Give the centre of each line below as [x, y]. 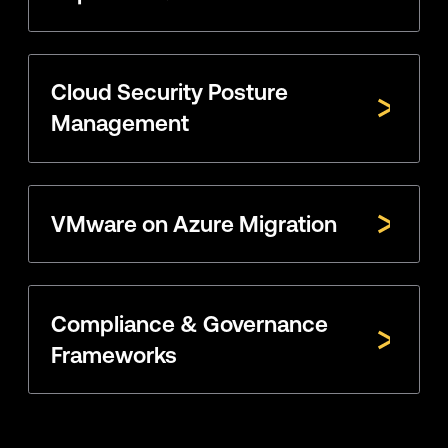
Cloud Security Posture [170, 92]
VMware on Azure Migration [194, 223]
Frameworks [114, 354]
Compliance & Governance [190, 323]
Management [120, 123]
